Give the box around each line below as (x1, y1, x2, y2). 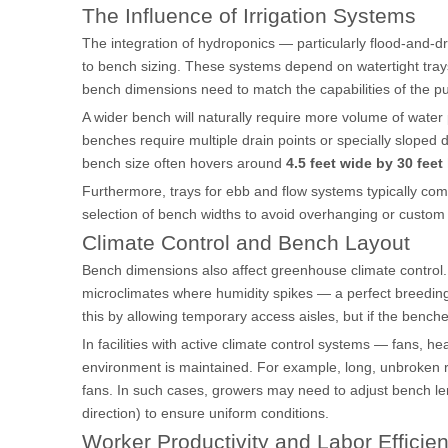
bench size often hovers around (82, 155, 286, 171)
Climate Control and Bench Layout (82, 231, 410, 254)
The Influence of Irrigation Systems (82, 4, 416, 27)
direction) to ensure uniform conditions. (82, 405, 329, 421)
